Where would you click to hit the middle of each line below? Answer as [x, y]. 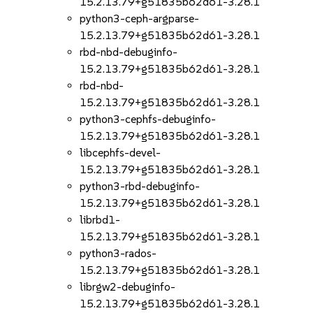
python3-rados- [118, 253]
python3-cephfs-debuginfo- [148, 119]
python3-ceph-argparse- [140, 19]
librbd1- [100, 220]
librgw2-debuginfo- [128, 287]
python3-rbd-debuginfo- [140, 186]
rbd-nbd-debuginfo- [129, 52]
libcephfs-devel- [121, 153]
